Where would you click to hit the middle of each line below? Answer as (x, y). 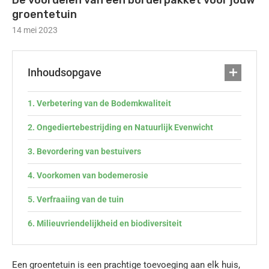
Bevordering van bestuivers (89, 151)
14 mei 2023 (35, 30)
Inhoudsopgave (65, 72)
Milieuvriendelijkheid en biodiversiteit (109, 223)
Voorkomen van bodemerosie (92, 175)
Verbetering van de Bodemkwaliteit (104, 103)
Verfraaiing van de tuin (80, 199)
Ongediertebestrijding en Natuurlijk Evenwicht (125, 127)
